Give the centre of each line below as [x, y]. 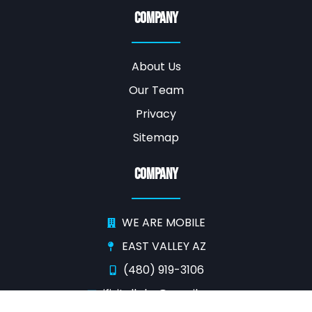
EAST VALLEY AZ [164, 246]
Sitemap [156, 138]
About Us [156, 67]
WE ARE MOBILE [164, 223]
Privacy [156, 114]
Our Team [156, 90]
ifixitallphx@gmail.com [164, 294]
